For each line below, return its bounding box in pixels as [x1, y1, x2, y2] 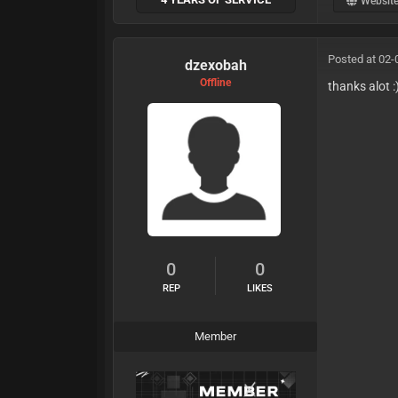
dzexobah [184, 57, 247, 75]
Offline [200, 76, 232, 90]
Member [195, 330, 237, 344]
